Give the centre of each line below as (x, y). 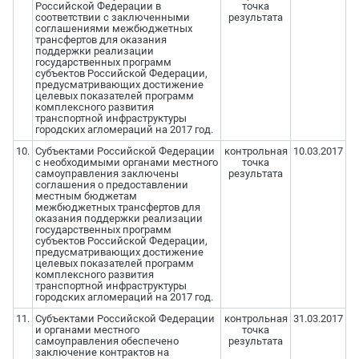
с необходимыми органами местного (126, 163)
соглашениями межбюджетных (113, 29)
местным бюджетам (86, 196)
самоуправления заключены (107, 174)
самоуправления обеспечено (107, 341)
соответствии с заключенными (112, 18)
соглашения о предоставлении (111, 185)
